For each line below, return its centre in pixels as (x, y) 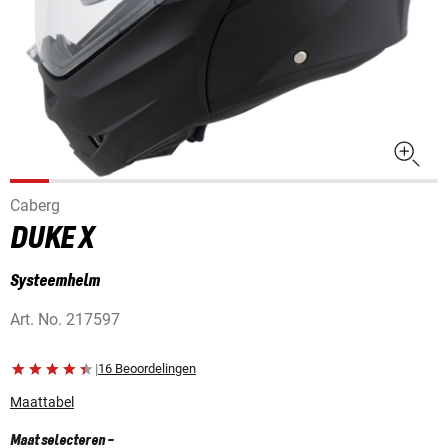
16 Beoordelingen (147, 369)
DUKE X (52, 239)
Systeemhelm (55, 281)
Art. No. (38, 320)
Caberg (35, 206)
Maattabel (42, 402)
